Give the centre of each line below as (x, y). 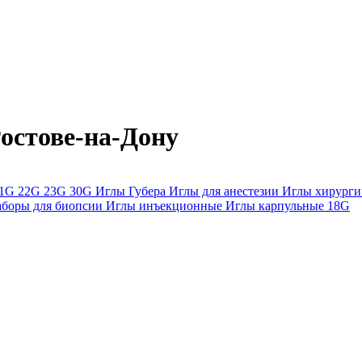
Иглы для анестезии (225, 191)
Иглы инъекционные (166, 205)
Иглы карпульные (276, 205)
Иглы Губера (132, 191)
